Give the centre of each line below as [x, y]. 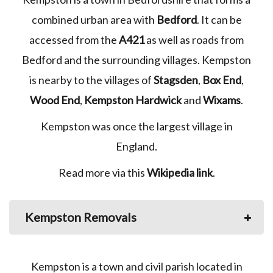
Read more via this [102, 173]
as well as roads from [194, 40]
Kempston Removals [81, 217]
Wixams [221, 100]
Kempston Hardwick [132, 100]
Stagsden [175, 80]
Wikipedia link [179, 173]
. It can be [219, 20]
